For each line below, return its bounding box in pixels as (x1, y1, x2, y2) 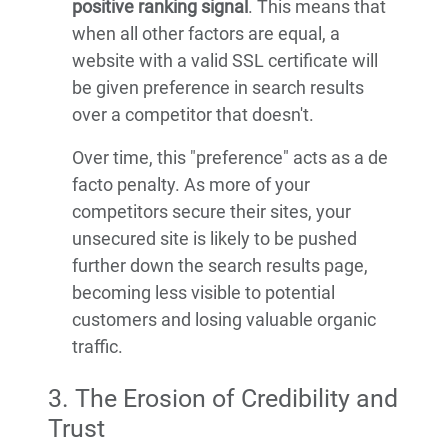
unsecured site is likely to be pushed (72, 228, 357, 250)
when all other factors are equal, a (72, 23, 340, 45)
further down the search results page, (72, 255, 368, 277)
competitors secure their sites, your (72, 201, 351, 223)
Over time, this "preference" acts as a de (72, 147, 388, 169)
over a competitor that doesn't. (72, 104, 314, 126)
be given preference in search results (72, 77, 364, 99)
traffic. (72, 336, 123, 358)
